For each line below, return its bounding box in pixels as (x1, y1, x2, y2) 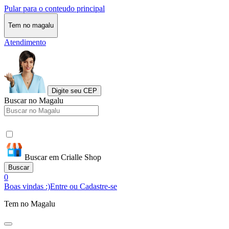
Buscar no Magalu (4, 96, 63, 105)
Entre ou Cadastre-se (50, 181, 117, 191)
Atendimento (4, 37, 46, 47)
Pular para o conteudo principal (4, 4, 105, 13)
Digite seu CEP (52, 86, 97, 95)
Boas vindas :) (4, 181, 50, 191)
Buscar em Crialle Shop (25, 152, 101, 162)
